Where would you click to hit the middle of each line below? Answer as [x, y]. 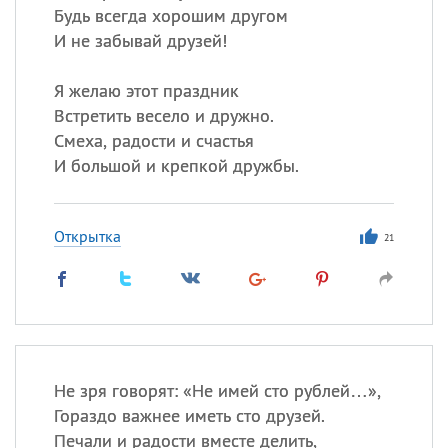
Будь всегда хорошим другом [170, 15]
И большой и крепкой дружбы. [176, 165]
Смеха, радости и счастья [153, 140]
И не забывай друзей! [140, 40]
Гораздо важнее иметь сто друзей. [189, 415]
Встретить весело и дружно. [163, 115]
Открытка [87, 236]
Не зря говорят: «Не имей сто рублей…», [217, 390]
